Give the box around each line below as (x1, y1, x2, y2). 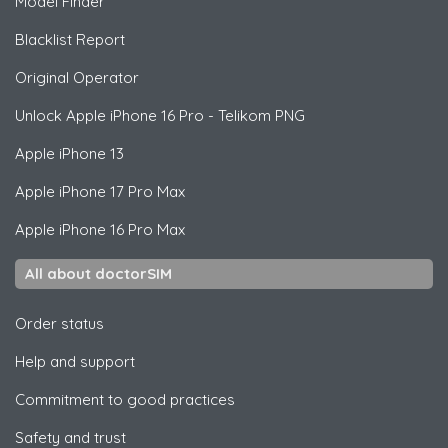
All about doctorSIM (25, 263, 172, 283)
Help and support (15, 351, 135, 371)
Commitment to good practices (15, 389, 235, 409)
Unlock (15, 105, 66, 125)
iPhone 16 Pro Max (55, 219, 185, 239)
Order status (15, 313, 104, 333)
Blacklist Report (15, 29, 125, 49)
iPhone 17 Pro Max (55, 181, 185, 201)
